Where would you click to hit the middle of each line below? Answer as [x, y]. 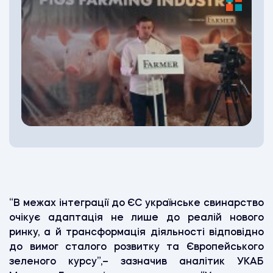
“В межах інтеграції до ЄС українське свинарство [136, 203]
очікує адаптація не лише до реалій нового [136, 218]
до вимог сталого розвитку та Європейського [136, 247]
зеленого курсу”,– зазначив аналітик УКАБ [136, 262]
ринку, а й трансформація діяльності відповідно [136, 232]
